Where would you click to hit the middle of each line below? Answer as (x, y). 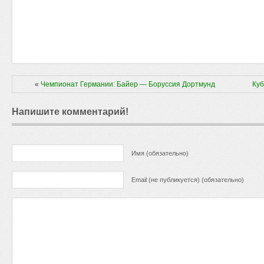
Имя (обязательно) (160, 153)
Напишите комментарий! (70, 112)
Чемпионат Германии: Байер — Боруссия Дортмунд (128, 84)
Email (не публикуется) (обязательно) (188, 180)
